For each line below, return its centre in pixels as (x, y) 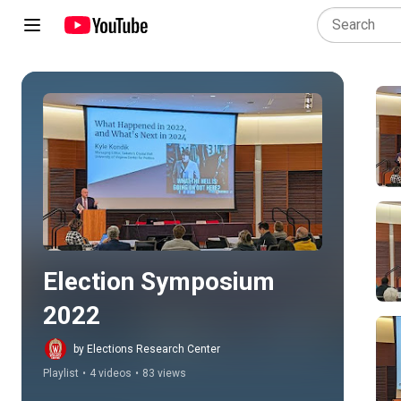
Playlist (61, 373)
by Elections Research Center (147, 349)
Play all (197, 172)
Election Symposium (159, 282)
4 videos (111, 373)
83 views (164, 373)
